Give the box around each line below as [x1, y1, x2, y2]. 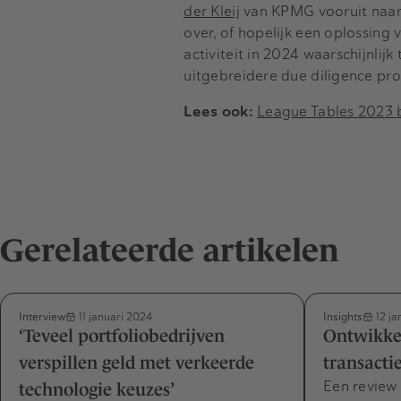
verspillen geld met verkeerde [19, 353, 254, 373]
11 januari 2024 [76, 310, 152, 324]
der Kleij [183, 2, 240, 21]
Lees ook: [183, 102, 253, 122]
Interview [19, 310, 65, 324]
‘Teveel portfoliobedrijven [19, 326, 225, 346]
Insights [323, 310, 363, 324]
